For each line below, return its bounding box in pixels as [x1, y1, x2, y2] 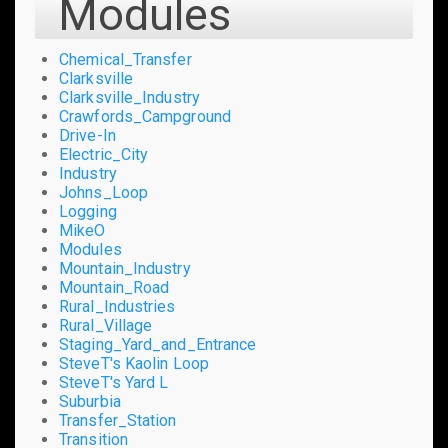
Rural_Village [59, 316, 153, 336]
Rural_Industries [59, 297, 176, 317]
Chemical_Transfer [59, 50, 192, 70]
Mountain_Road [59, 278, 170, 298]
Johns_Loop [59, 183, 148, 203]
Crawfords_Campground [59, 107, 231, 127]
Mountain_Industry [59, 259, 191, 279]
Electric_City [59, 145, 149, 165]
